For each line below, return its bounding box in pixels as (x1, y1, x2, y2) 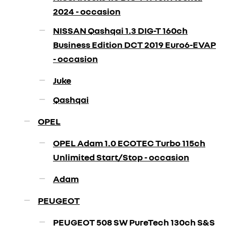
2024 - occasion (53, 6, 121, 17)
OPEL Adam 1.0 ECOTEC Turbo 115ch (53, 137, 205, 148)
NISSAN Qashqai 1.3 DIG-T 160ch (53, 25, 188, 36)
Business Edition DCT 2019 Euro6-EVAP (53, 39, 216, 50)
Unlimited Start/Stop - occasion (53, 151, 189, 162)
